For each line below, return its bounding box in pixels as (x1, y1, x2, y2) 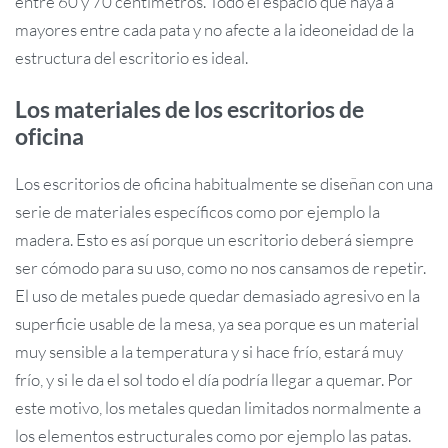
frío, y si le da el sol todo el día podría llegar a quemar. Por (15, 369, 413, 391)
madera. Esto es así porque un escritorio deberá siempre (15, 229, 414, 251)
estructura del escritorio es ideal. (15, 47, 248, 69)
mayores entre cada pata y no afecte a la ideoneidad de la (15, 19, 414, 41)
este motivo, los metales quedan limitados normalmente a (15, 397, 421, 419)
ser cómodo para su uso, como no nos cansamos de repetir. (15, 257, 426, 279)
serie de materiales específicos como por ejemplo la (15, 201, 380, 223)
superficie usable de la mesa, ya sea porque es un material (15, 313, 419, 335)
